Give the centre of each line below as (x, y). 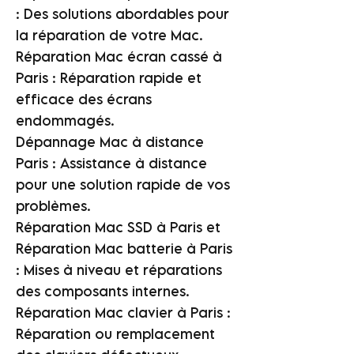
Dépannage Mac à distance (110, 142)
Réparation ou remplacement (115, 334)
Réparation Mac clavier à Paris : (123, 313)
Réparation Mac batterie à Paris (124, 249)
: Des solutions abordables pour (122, 14)
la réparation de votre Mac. (109, 35)
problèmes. (53, 206)
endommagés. (65, 121)
